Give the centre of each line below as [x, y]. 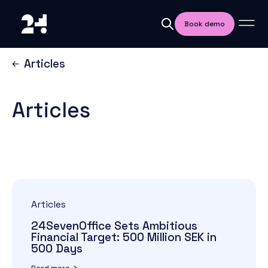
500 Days [57, 249]
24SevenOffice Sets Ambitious [114, 226]
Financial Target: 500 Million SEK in [124, 237]
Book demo [205, 24]
